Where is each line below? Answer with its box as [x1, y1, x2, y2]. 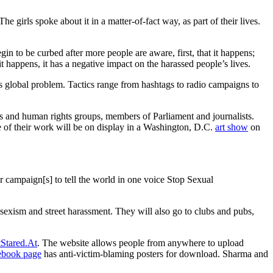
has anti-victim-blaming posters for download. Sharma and [41, 249, 268, 260]
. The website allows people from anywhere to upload [37, 238, 244, 249]
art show [215, 122, 248, 133]
